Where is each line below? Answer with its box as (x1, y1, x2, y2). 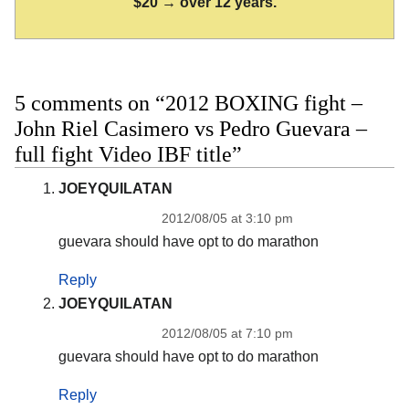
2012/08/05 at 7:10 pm (161, 325, 293, 341)
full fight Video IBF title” (15, 142, 242, 166)
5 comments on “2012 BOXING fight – (15, 90, 362, 115)
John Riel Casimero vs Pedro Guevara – (15, 116, 367, 141)
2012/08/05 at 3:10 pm (161, 210, 293, 225)
